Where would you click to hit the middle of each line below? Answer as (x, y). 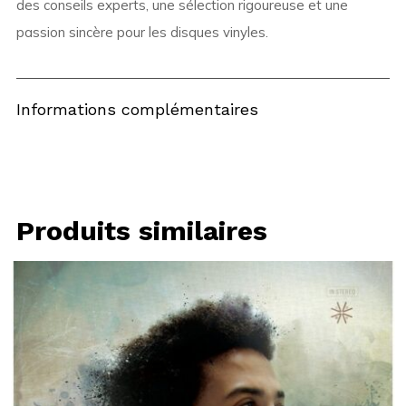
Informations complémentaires (137, 110)
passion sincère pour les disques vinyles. (142, 33)
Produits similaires (141, 231)
